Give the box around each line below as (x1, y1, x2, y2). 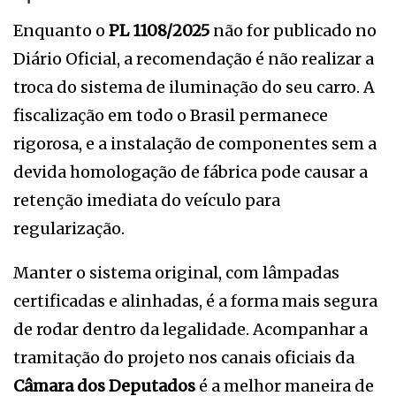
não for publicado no (209, 19, 377, 41)
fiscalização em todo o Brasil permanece (13, 104, 328, 126)
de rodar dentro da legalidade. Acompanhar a (13, 318, 368, 339)
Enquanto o (13, 19, 109, 41)
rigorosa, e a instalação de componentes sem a (13, 133, 377, 154)
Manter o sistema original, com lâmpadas (13, 262, 339, 283)
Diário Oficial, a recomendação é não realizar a (13, 48, 374, 69)
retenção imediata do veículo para (13, 189, 280, 210)
